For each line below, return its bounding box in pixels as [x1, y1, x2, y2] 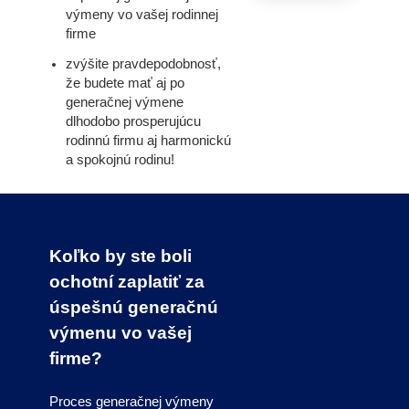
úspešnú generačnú [48, 297, 218, 317]
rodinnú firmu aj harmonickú [66, 133, 232, 149]
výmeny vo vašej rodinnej [66, 7, 219, 23]
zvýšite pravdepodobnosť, [66, 57, 222, 72]
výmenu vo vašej [48, 322, 192, 342]
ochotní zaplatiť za [48, 271, 204, 291]
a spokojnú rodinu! [66, 152, 175, 168]
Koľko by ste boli [48, 246, 192, 266]
